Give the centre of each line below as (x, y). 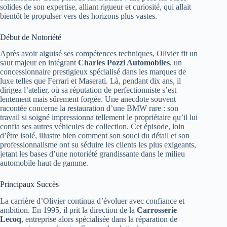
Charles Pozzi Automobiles (124, 63)
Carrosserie (157, 210)
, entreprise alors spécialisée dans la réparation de (99, 219)
